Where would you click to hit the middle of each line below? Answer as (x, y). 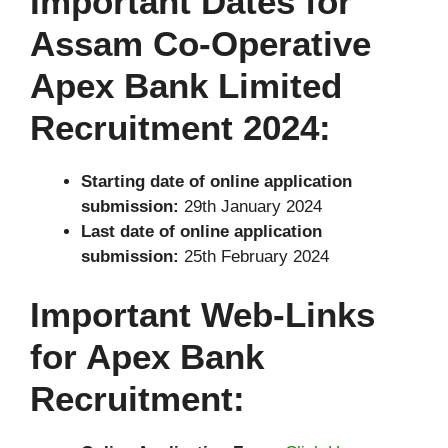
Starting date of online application (216, 181)
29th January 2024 (250, 206)
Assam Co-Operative (200, 43)
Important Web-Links (202, 315)
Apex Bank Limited (186, 85)
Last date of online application (201, 231)
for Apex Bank (147, 357)
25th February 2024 (254, 256)
